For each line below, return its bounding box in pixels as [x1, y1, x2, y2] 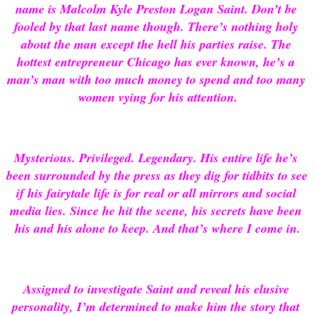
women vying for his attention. [78, 87, 238, 106]
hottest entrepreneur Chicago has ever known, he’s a [17, 52, 296, 71]
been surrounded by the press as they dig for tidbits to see [6, 166, 308, 185]
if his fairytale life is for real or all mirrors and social [16, 184, 296, 202]
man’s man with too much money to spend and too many [6, 70, 305, 88]
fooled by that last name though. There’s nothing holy [13, 17, 298, 35]
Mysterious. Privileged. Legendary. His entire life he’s [14, 149, 298, 167]
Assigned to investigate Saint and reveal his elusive [23, 280, 289, 298]
